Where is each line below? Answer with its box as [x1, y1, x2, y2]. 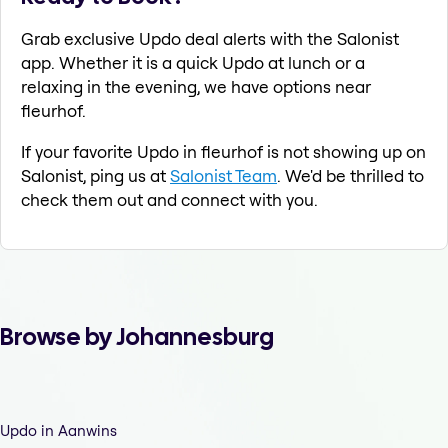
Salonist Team [170, 165, 277, 187]
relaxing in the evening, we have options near [21, 76, 371, 98]
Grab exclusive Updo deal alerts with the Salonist [21, 28, 399, 50]
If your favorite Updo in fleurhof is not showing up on [21, 141, 426, 163]
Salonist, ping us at [21, 165, 170, 187]
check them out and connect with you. [21, 189, 318, 211]
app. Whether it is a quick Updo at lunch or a [21, 52, 365, 74]
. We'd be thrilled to [277, 165, 424, 187]
